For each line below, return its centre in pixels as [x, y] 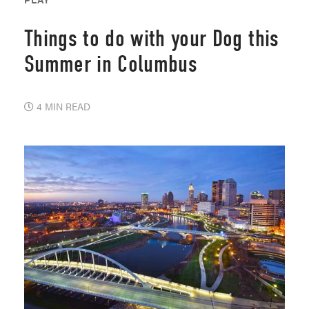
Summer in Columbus [111, 64]
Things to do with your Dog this [152, 39]
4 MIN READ [62, 107]
